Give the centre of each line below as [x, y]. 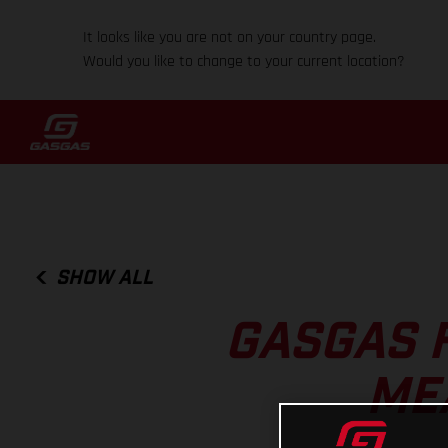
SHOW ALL [105, 277]
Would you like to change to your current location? [244, 61]
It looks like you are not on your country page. [230, 37]
